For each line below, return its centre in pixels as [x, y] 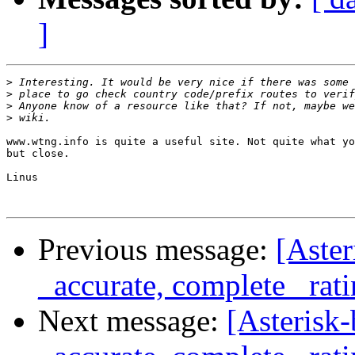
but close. [38, 154]
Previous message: [157, 250]
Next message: [132, 321]
